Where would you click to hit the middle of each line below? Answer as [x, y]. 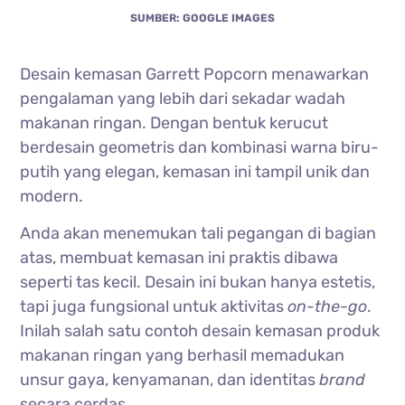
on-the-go [328, 306]
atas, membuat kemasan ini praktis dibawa [179, 257]
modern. [52, 196]
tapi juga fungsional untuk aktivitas [154, 306]
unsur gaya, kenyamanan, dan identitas [170, 379]
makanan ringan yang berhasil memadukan [183, 355]
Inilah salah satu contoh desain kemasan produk [200, 330]
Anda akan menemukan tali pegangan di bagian [198, 233]
